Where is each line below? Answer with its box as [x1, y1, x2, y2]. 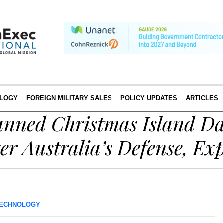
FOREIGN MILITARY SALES [26, 94, 112, 102]
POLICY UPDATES [120, 94, 177, 102]
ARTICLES [185, 94, 218, 102]
